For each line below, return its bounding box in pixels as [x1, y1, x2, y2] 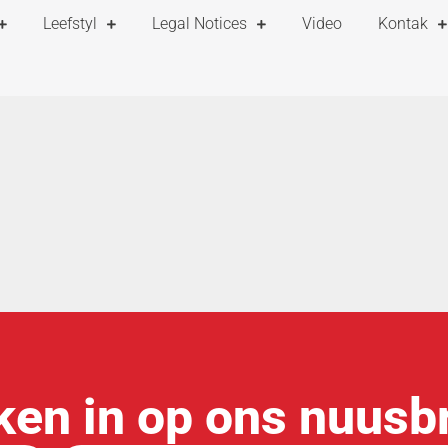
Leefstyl [43, 14, 97, 33]
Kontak [378, 14, 428, 33]
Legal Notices [152, 14, 247, 33]
